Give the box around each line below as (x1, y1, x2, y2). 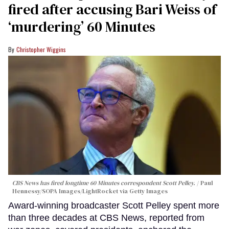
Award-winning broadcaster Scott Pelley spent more (8, 200, 219, 211)
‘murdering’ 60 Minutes (8, 16, 155, 36)
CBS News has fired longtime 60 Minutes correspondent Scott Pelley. (12, 179, 197, 188)
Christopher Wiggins (16, 44, 66, 54)
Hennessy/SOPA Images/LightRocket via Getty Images (12, 187, 168, 196)
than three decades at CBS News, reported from (8, 213, 204, 223)
